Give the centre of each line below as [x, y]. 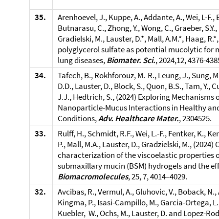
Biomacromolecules [93, 176]
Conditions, [78, 118]
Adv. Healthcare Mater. [139, 118]
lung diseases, [82, 60]
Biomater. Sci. [131, 60]
